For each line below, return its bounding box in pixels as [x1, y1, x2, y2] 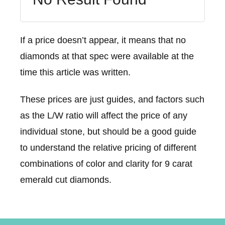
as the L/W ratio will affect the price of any [20, 110, 187, 121]
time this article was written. [20, 67, 131, 77]
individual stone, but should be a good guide [20, 126, 196, 137]
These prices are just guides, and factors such [20, 94, 204, 104]
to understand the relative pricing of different [20, 142, 196, 153]
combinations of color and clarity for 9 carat [20, 158, 192, 169]
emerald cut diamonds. [20, 174, 111, 185]
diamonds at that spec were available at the [20, 51, 194, 61]
